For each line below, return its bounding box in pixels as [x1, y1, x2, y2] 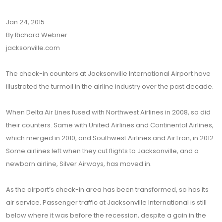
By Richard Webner [6, 30, 67, 40]
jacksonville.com [6, 43, 60, 53]
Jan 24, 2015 [6, 17, 45, 27]
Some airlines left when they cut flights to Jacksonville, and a [6, 146, 199, 156]
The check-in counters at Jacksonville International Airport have [6, 69, 211, 78]
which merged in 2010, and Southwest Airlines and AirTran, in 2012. [6, 133, 215, 143]
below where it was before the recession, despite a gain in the [6, 211, 206, 220]
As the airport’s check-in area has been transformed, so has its [6, 185, 209, 194]
